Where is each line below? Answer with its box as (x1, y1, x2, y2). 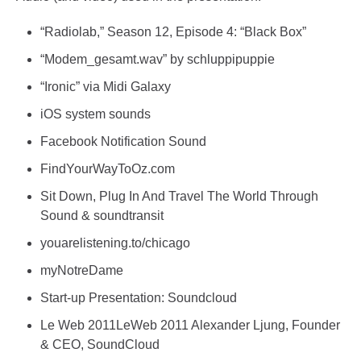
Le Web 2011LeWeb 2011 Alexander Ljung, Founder (40, 318, 340, 332)
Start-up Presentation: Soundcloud (40, 291, 237, 305)
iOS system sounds (40, 107, 151, 121)
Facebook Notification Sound (40, 135, 206, 148)
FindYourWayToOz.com (40, 162, 175, 176)
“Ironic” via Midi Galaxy (40, 80, 171, 93)
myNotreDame (40, 263, 123, 277)
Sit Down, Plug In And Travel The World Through (40, 189, 318, 203)
